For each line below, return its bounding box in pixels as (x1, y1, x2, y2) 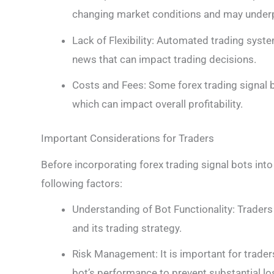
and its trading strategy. (72, 221, 182, 234)
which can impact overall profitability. (72, 97, 243, 110)
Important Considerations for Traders (41, 132, 214, 145)
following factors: (41, 177, 122, 190)
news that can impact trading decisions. (72, 53, 256, 65)
